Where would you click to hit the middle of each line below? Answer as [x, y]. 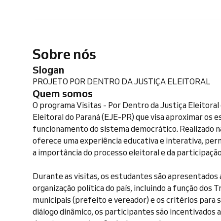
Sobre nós [64, 54]
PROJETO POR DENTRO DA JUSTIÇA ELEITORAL [122, 81]
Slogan [52, 70]
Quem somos [66, 93]
